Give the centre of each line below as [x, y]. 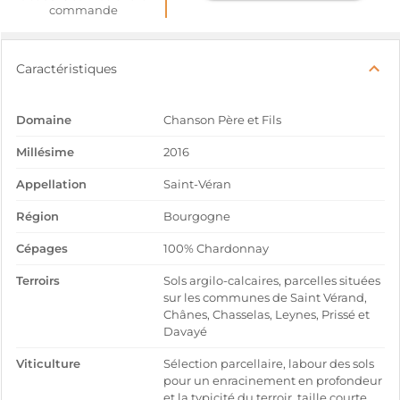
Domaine [44, 120]
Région [37, 217]
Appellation [51, 184]
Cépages [42, 249]
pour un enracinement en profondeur [273, 381]
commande [83, 10]
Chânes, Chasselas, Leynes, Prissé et [267, 315]
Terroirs [38, 281]
